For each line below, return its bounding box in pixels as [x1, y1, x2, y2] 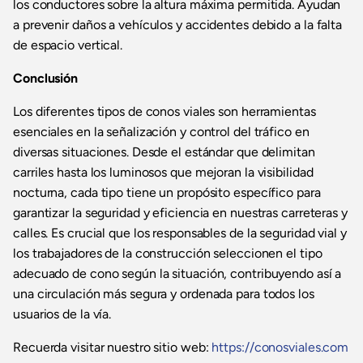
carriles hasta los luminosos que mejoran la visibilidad [13, 164, 314, 181]
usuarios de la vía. [13, 306, 112, 322]
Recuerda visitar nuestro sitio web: [13, 340, 212, 356]
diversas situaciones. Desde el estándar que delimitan [13, 144, 315, 160]
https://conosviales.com [211, 340, 349, 356]
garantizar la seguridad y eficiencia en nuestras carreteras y [13, 205, 348, 221]
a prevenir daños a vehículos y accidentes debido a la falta [13, 17, 343, 33]
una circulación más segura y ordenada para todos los [13, 286, 314, 302]
